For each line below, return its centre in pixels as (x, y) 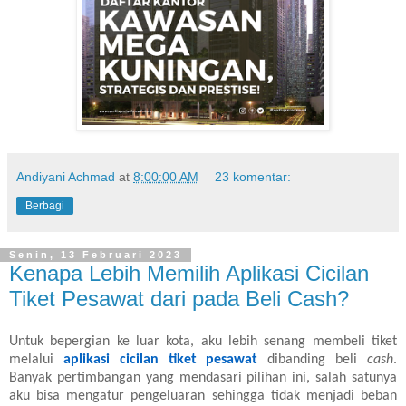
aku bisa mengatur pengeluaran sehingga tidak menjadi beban (203, 396)
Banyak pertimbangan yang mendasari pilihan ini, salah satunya (203, 378)
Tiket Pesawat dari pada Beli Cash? (179, 298)
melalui (36, 360)
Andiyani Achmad (66, 176)
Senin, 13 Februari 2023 (96, 255)
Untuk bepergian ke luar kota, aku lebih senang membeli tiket (203, 342)
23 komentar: (253, 176)
